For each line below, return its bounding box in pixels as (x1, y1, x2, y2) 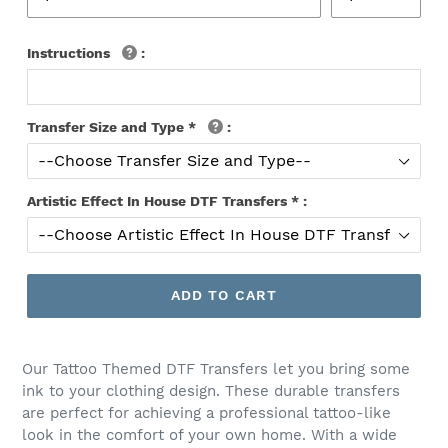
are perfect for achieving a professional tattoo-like (22, 403, 391, 422)
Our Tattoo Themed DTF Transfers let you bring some (22, 359, 410, 378)
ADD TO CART (170, 287, 278, 304)
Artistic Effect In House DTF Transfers (27, 192, 287, 209)
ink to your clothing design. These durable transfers (22, 381, 400, 400)
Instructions (27, 44, 114, 61)
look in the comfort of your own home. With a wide (22, 425, 397, 444)
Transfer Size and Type (27, 118, 184, 135)
